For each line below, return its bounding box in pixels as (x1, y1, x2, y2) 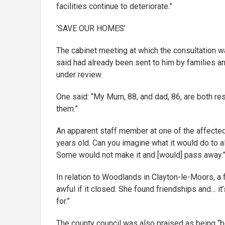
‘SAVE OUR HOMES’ (56, 23, 126, 33)
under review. (56, 69, 102, 79)
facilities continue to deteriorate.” (56, 1, 172, 11)
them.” (56, 103, 78, 114)
